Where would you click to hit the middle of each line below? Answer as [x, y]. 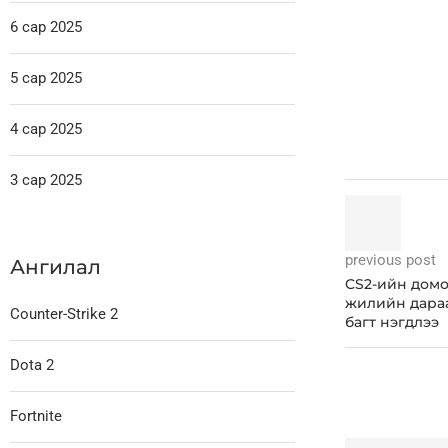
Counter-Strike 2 [64, 313]
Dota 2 [32, 364]
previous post [390, 259]
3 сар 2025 [46, 179]
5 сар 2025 [46, 77]
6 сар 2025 [46, 26]
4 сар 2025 [46, 128]
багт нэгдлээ [391, 321]
